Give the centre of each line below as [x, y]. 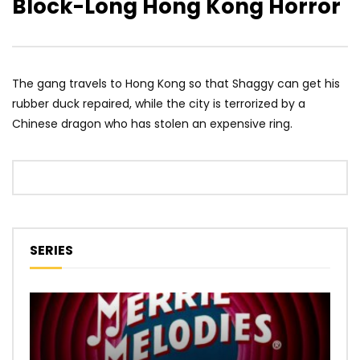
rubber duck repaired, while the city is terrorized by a [159, 104]
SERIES [51, 251]
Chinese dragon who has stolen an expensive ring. [152, 124]
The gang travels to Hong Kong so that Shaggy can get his [176, 84]
